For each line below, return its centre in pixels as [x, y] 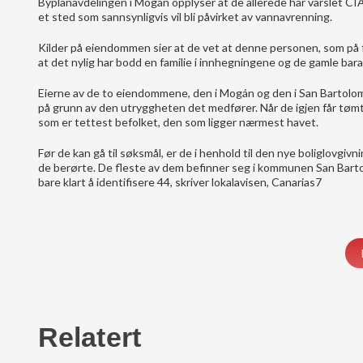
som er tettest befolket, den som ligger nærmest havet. [178, 122]
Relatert [90, 337]
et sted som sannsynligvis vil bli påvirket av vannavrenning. [185, 17]
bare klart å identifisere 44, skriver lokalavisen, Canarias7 [180, 182]
